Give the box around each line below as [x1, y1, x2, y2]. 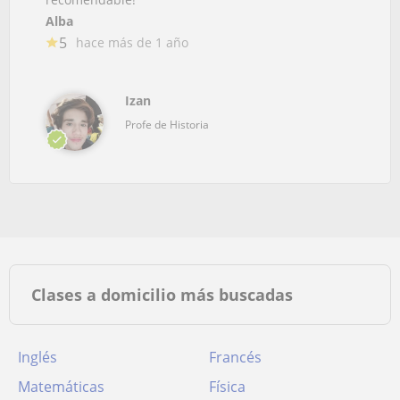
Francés [209, 346, 262, 367]
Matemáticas [18, 376, 104, 396]
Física [209, 376, 246, 396]
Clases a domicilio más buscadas [31, 283, 293, 305]
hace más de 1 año [76, 33, 188, 51]
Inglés [18, 346, 57, 367]
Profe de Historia [125, 116, 209, 132]
